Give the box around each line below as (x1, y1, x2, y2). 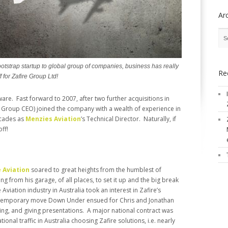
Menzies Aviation (25, 115, 81, 124)
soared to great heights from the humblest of (30, 165, 161, 175)
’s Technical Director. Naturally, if (81, 115, 176, 124)
